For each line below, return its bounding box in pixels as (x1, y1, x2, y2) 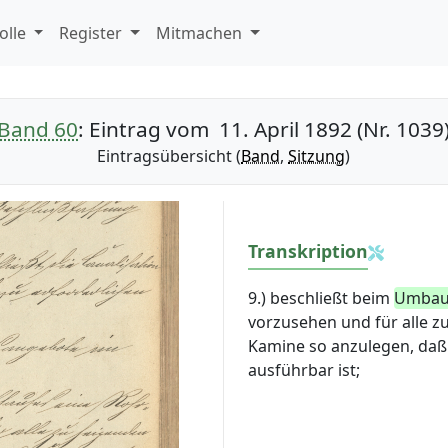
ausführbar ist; (247, 359, 360, 382)
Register (59, 22, 127, 44)
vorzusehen (247, 311, 341, 334)
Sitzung (288, 145, 346, 167)
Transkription (247, 239, 368, 263)
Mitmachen (156, 22, 247, 44)
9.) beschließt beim (247, 287, 394, 310)
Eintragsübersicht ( (97, 145, 242, 167)
